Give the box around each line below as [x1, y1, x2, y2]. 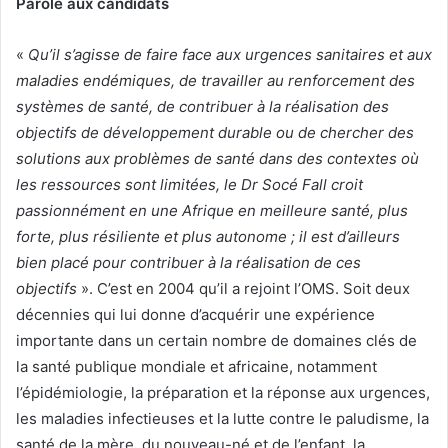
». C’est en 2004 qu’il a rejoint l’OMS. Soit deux [77, 279, 410, 299]
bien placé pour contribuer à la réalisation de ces [16, 253, 361, 273]
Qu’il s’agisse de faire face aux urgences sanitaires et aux [28, 45, 432, 65]
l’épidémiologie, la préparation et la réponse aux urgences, [16, 383, 430, 403]
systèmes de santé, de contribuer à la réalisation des [16, 97, 389, 117]
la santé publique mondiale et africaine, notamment [16, 357, 377, 377]
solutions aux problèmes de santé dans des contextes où [16, 149, 419, 169]
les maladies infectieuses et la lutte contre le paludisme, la [16, 409, 429, 429]
